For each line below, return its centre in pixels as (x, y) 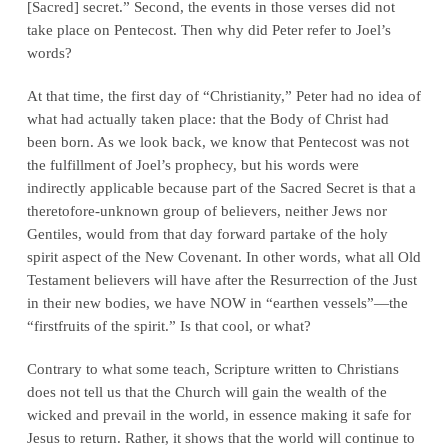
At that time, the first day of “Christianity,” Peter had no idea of (223, 95)
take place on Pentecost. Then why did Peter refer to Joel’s (208, 29)
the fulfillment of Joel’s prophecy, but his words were (192, 164)
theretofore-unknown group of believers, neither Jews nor (206, 210)
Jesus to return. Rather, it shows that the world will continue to (220, 437)
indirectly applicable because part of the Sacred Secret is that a (221, 187)
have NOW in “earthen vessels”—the (289, 302)
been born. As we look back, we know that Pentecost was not (217, 141)
